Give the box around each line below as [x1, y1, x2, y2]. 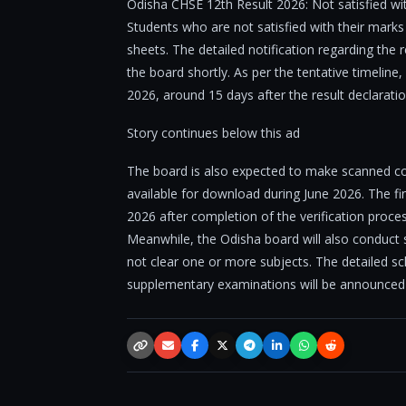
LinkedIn [275, 341, 322, 358]
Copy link [139, 341, 189, 358]
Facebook [193, 341, 247, 358]
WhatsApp [302, 341, 360, 358]
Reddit [329, 341, 365, 358]
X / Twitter [220, 341, 275, 358]
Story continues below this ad [127, 124, 300, 141]
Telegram [247, 341, 300, 358]
